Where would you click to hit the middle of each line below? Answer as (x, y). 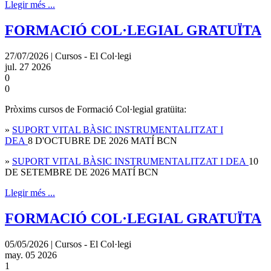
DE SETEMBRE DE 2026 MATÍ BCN (82, 172)
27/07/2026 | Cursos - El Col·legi (68, 56)
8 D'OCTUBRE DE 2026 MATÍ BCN (103, 141)
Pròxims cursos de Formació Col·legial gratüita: (96, 109)
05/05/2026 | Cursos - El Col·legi (68, 244)
